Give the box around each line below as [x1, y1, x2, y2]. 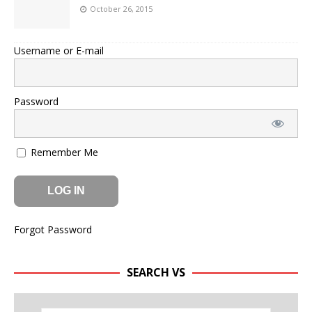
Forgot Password [14, 223, 92, 237]
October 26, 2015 [90, 3, 153, 14]
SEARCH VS [127, 265, 185, 281]
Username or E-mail [14, 43, 104, 57]
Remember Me [28, 145, 98, 159]
